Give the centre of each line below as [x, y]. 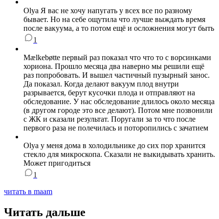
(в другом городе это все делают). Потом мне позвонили [118, 110]
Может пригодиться [57, 163]
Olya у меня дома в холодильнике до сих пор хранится [114, 146]
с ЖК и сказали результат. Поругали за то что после [109, 119]
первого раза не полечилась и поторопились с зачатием [116, 128]
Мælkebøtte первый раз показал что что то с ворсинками [117, 58]
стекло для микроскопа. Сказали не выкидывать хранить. [119, 154]
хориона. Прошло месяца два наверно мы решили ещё [114, 66]
